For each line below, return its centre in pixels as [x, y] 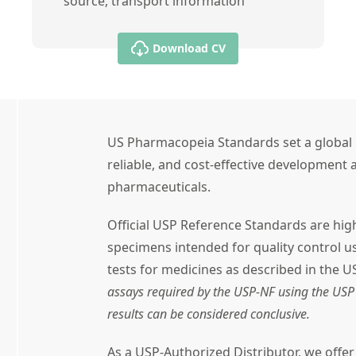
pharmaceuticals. [159, 186]
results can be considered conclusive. [208, 313]
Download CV [189, 48]
